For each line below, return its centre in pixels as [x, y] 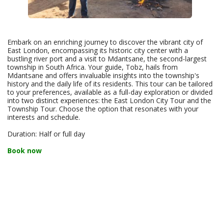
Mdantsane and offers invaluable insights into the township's [103, 75]
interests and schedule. [44, 117]
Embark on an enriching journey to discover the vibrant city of [105, 42]
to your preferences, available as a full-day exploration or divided [110, 92]
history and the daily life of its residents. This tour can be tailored [110, 83]
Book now [25, 150]
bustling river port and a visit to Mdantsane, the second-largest [107, 58]
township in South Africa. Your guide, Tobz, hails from [93, 67]
